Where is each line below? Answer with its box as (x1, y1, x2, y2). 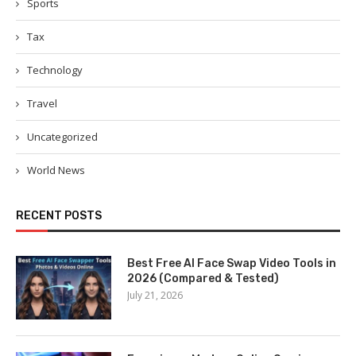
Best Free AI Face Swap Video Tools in (127, 257, 336, 270)
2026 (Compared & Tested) (127, 272, 279, 285)
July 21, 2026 (127, 288, 183, 302)
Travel (27, 96, 57, 110)
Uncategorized (27, 130, 98, 144)
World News (27, 163, 85, 177)
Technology (27, 63, 83, 77)
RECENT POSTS (16, 209, 102, 222)
